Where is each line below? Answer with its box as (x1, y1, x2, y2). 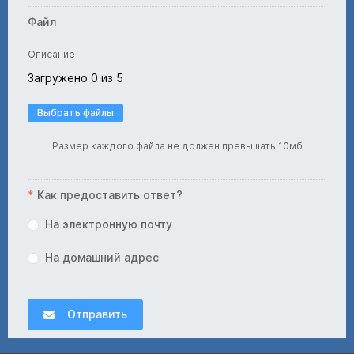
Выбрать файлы (37, 107, 114, 119)
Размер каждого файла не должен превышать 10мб (51, 140, 303, 152)
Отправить (67, 307, 127, 321)
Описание (28, 48, 75, 60)
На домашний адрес (45, 250, 159, 264)
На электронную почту (45, 217, 172, 231)
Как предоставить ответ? (37, 188, 183, 201)
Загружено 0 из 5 (28, 71, 123, 85)
